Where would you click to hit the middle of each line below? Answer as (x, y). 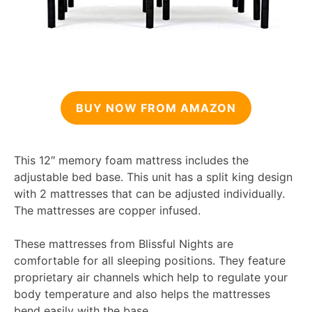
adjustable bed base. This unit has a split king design (153, 177)
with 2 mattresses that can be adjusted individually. (149, 193)
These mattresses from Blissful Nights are (124, 243)
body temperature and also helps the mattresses (142, 294)
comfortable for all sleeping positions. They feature (150, 260)
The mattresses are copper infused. (107, 210)
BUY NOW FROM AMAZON (156, 108)
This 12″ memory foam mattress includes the (131, 160)
